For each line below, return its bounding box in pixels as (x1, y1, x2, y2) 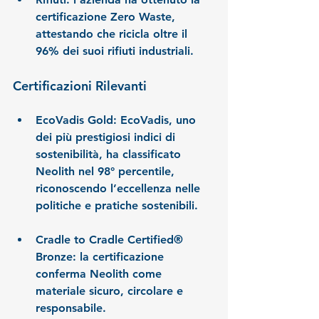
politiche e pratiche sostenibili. (36, 199, 198, 213)
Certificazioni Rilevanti (13, 78, 147, 95)
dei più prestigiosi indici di (36, 130, 179, 145)
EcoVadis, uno (117, 113, 199, 127)
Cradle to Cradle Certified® (36, 233, 187, 247)
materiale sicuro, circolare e (36, 284, 187, 298)
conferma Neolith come (36, 267, 165, 281)
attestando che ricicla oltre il (36, 27, 191, 41)
